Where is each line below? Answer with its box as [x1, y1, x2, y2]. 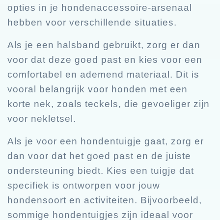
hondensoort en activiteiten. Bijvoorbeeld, [7, 194, 202, 205]
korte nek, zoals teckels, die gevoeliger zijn [7, 98, 210, 109]
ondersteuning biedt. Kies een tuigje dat [7, 165, 194, 176]
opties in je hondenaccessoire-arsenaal [7, 2, 192, 13]
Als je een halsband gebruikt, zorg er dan [7, 39, 200, 50]
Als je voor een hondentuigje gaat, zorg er [7, 136, 204, 146]
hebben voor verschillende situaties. [7, 17, 177, 27]
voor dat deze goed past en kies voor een [7, 54, 202, 65]
